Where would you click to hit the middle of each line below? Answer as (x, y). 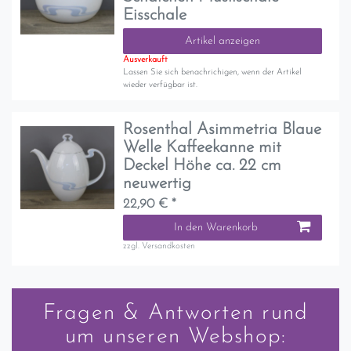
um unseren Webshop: (175, 337)
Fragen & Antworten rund (175, 314)
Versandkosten (169, 247)
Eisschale (155, 15)
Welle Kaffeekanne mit (203, 148)
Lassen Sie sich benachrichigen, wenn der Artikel (213, 72)
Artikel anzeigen (223, 41)
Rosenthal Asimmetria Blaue (223, 130)
